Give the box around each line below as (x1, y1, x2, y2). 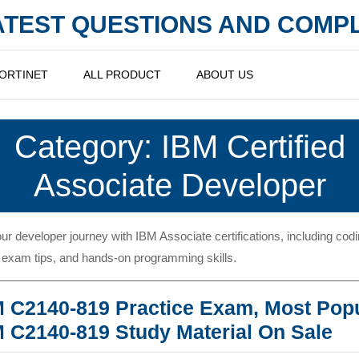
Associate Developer (33, 167, 326, 203)
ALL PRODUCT (83, 68, 161, 81)
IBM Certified (160, 129, 345, 164)
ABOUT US (196, 68, 253, 81)
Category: (14, 129, 161, 164)
